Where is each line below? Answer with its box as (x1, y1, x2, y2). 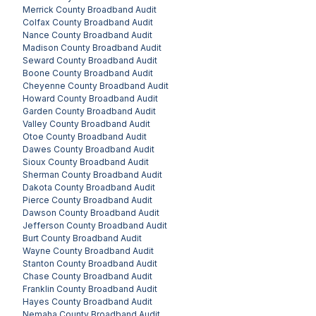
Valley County (23, 118, 79, 129)
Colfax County (23, 16, 82, 28)
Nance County (23, 29, 81, 40)
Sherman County (23, 169, 91, 180)
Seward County (23, 54, 86, 66)
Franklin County (23, 283, 86, 294)
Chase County (23, 270, 81, 281)
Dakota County (23, 181, 84, 193)
